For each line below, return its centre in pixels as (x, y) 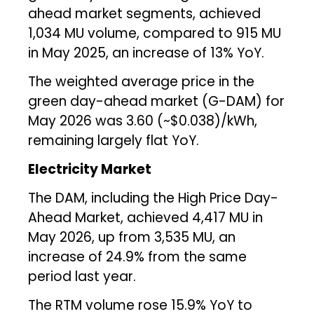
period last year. (82, 276)
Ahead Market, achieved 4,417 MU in (146, 217)
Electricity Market (90, 169)
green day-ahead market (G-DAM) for (157, 101)
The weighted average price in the (142, 81)
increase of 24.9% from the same (138, 257)
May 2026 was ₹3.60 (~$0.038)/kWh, (143, 121)
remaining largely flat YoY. (114, 140)
